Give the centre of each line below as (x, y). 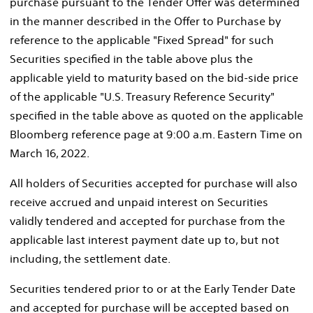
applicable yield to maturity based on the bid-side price (154, 77)
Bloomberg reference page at (88, 134)
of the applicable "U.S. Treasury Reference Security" (142, 96)
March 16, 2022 (48, 153)
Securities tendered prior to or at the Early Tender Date (153, 288)
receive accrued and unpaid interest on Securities (139, 202)
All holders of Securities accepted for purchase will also (154, 183)
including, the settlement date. (90, 258)
